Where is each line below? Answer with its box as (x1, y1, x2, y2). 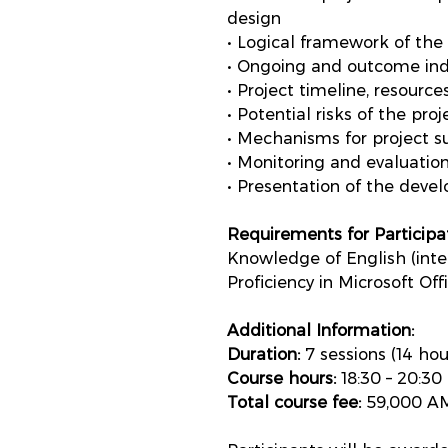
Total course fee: (227, 393, 361, 412)
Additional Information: (227, 321, 414, 340)
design (227, 9, 281, 28)
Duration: (227, 345, 300, 364)
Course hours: (227, 369, 336, 388)
